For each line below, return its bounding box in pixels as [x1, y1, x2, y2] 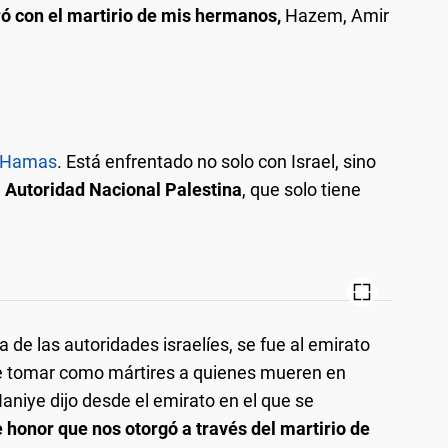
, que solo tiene [242, 179, 361, 201]
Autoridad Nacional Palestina [5, 179, 242, 201]
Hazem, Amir [281, 5, 389, 27]
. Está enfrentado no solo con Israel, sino [57, 151, 376, 173]
